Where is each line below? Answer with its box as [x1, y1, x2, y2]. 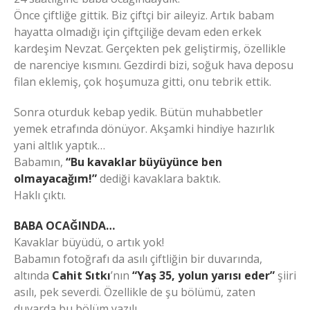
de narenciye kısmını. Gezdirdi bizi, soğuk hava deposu [14, 57, 293, 73]
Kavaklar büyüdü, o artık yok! [14, 235, 164, 250]
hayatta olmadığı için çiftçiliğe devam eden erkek [14, 24, 262, 40]
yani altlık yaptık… [14, 138, 105, 154]
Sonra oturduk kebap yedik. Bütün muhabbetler [14, 104, 263, 120]
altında [14, 268, 52, 284]
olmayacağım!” [14, 171, 100, 187]
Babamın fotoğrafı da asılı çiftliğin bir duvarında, [14, 251, 262, 267]
